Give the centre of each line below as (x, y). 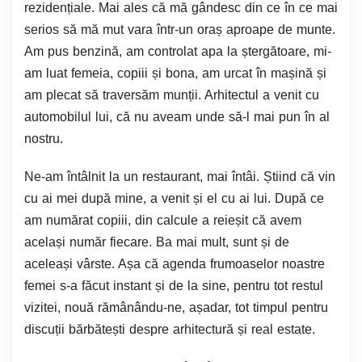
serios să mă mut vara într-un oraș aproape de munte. (180, 29)
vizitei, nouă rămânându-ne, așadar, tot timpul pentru (176, 307)
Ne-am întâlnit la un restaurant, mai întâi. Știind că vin (180, 177)
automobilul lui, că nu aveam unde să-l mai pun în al (177, 117)
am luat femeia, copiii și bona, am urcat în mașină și (175, 73)
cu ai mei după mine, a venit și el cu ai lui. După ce (174, 198)
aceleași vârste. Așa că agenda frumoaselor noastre (175, 264)
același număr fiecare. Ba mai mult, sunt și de (157, 242)
